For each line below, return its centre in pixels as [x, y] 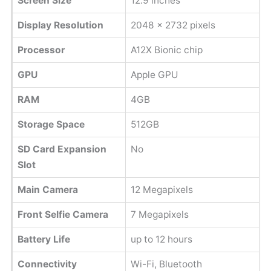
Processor [41, 50]
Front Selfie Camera [63, 215]
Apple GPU [154, 75]
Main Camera [47, 190]
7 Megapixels [159, 215]
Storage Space [51, 125]
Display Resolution [60, 25]
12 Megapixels [162, 190]
